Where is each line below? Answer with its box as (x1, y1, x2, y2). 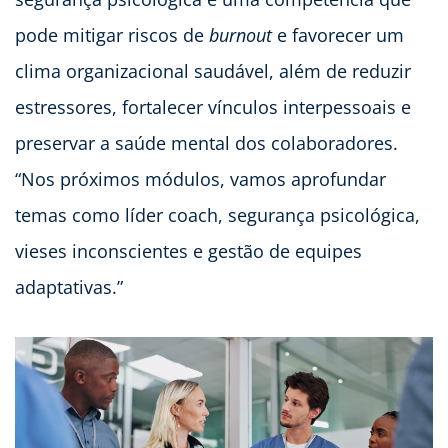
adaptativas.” (15, 275, 123, 300)
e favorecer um (272, 23, 404, 48)
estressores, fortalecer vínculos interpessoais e (15, 95, 411, 120)
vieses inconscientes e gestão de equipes (15, 239, 362, 264)
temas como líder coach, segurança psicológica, (15, 203, 420, 228)
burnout (209, 23, 272, 48)
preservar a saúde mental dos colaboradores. (15, 131, 398, 156)
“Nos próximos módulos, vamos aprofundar (15, 167, 386, 192)
